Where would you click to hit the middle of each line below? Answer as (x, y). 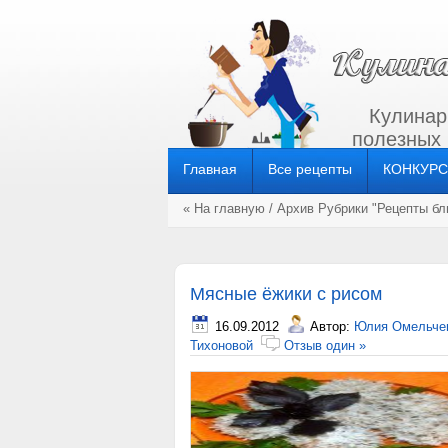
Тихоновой (221, 345)
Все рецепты (310, 169)
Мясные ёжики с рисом (286, 294)
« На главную (224, 208)
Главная (210, 169)
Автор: (332, 326)
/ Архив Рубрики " (321, 208)
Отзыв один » (325, 345)
